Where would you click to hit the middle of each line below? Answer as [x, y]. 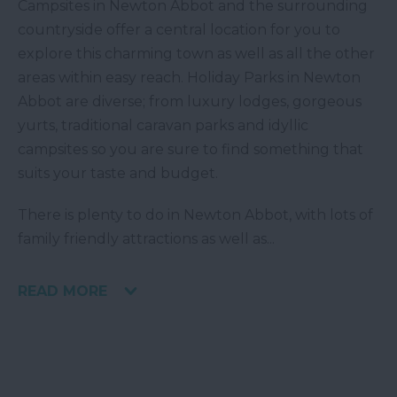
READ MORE [62, 291]
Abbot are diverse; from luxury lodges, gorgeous [190, 101]
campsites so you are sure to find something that [191, 149]
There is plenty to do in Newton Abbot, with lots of [195, 215]
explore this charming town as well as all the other [196, 54]
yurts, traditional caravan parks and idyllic [163, 125]
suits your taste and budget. [118, 173]
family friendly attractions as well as [142, 239]
